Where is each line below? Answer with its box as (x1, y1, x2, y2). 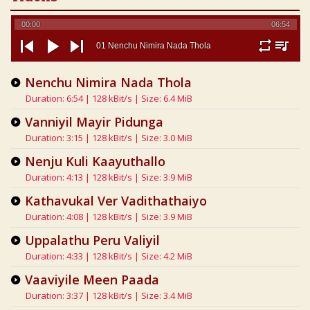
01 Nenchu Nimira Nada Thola (96, 41, 211, 51)
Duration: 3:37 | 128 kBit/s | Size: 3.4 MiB (26, 289, 192, 302)
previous (15, 57, 57, 69)
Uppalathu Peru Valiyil (24, 232, 160, 248)
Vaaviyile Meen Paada (24, 271, 159, 288)
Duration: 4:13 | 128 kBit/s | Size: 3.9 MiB (26, 171, 192, 183)
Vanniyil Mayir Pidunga (24, 113, 163, 130)
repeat (257, 53, 288, 65)
